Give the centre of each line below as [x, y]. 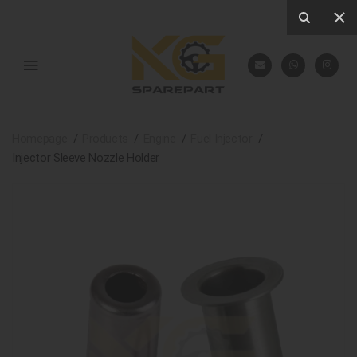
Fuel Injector [222, 139]
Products [105, 139]
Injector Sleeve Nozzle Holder [86, 158]
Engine [159, 139]
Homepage [40, 139]
